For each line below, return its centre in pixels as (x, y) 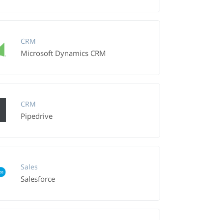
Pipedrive (36, 116)
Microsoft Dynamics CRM (63, 53)
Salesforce (38, 179)
